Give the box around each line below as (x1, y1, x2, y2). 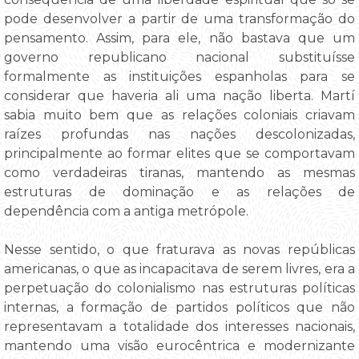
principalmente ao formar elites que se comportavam (4, 146, 355, 162)
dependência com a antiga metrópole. (4, 204, 248, 220)
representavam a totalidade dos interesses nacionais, (4, 319, 355, 335)
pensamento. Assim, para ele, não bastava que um (4, 30, 355, 46)
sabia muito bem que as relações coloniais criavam (4, 107, 355, 123)
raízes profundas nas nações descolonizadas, (4, 127, 355, 143)
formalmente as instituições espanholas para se (4, 69, 355, 85)
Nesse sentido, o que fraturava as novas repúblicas (4, 242, 355, 258)
